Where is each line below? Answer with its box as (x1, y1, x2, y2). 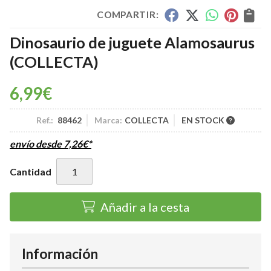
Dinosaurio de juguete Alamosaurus (10, 33, 255, 51)
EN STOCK (181, 115, 226, 125)
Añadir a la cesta (100, 200, 189, 214)
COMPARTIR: (97, 8, 158, 21)
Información (22, 246, 98, 262)
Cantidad (10, 165, 51, 177)
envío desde (10, 138, 64, 149)
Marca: (94, 115, 122, 125)
